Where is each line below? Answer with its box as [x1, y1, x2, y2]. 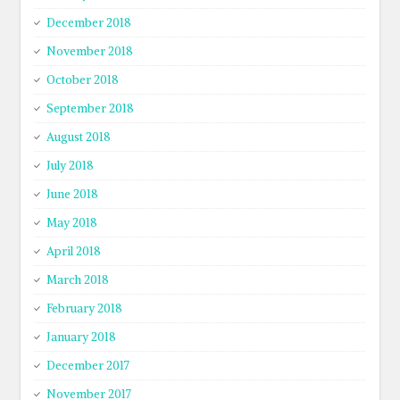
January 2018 [46, 329, 117, 345]
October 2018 [46, 72, 120, 87]
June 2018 [46, 187, 99, 202]
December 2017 [46, 358, 130, 373]
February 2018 [46, 301, 123, 316]
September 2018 [46, 101, 135, 116]
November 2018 [46, 44, 134, 59]
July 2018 [46, 158, 95, 173]
